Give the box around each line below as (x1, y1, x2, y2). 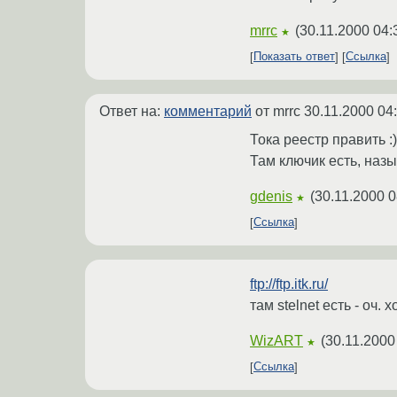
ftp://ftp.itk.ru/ (250, 276, 328, 292)
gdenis (250, 188, 292, 204)
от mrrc (252, 103, 304, 119)
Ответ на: (99, 103, 164, 119)
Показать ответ (253, 50, 335, 64)
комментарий (164, 103, 252, 119)
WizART (250, 332, 303, 348)
